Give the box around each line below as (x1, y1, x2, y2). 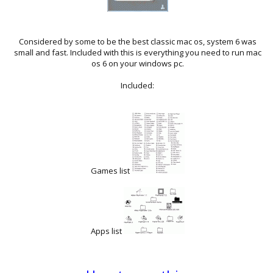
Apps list (90, 225, 124, 236)
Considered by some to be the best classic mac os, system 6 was (18, 35, 257, 47)
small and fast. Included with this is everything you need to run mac (13, 46, 261, 58)
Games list (90, 165, 132, 176)
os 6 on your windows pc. (91, 57, 184, 69)
